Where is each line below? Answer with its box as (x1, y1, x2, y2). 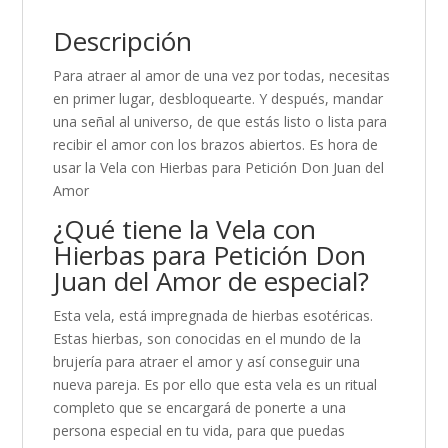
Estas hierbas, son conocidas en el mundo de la (53, 329, 362, 349)
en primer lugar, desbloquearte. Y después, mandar (53, 89, 384, 109)
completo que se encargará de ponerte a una (53, 398, 347, 418)
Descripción (53, 23, 193, 60)
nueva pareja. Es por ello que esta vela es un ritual (53, 375, 378, 395)
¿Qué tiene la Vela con (53, 211, 317, 248)
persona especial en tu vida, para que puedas (53, 421, 346, 441)
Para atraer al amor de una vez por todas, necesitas (53, 66, 391, 86)
